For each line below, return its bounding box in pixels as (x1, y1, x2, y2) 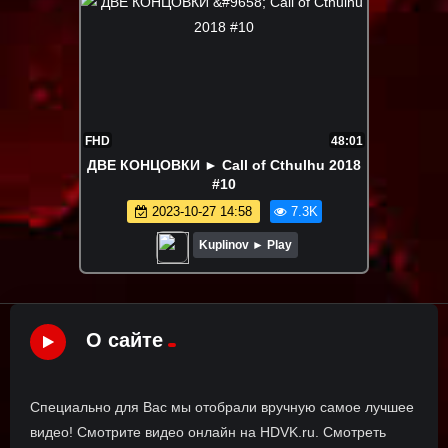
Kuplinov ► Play (198, 238, 292, 253)
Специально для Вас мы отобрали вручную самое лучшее (30, 398, 414, 415)
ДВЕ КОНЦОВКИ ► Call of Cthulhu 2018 (87, 156, 361, 173)
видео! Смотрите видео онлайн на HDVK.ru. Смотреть (30, 423, 386, 440)
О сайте (86, 329, 163, 352)
